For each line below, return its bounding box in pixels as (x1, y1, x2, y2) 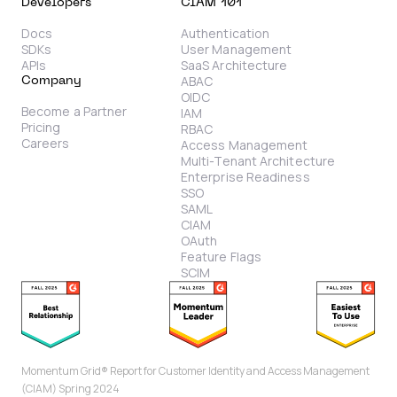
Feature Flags (181, 248, 262, 265)
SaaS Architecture (181, 57, 288, 74)
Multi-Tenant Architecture (181, 152, 335, 169)
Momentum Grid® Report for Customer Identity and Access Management (21, 362, 370, 378)
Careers (21, 135, 70, 152)
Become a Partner (21, 103, 128, 120)
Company (21, 75, 81, 87)
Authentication (181, 25, 270, 42)
